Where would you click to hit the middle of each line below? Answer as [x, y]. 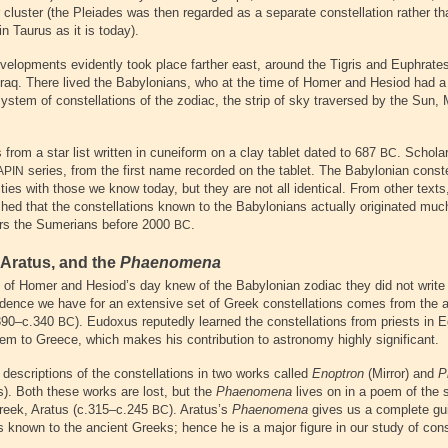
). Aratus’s [200, 409]
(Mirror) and [401, 373]
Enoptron [338, 373]
